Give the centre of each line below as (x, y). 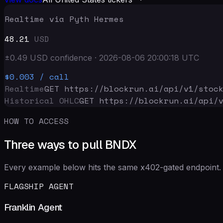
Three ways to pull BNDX (70, 144)
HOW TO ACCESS (36, 121)
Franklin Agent (33, 208)
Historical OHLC (42, 100)
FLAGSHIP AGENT (39, 186)
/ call (54, 76)
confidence (71, 57)
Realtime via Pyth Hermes (64, 19)
